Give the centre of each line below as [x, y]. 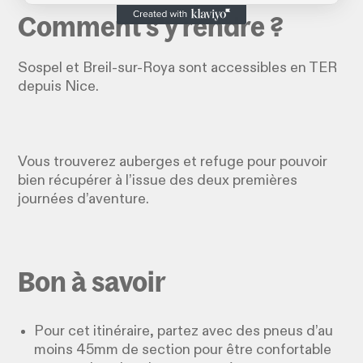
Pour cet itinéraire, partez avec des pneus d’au [184, 331]
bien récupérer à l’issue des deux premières [158, 180]
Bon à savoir [92, 281]
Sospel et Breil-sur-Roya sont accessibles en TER [178, 68]
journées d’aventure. [84, 199]
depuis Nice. [59, 86]
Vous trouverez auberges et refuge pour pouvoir [173, 162]
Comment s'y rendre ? [151, 26]
